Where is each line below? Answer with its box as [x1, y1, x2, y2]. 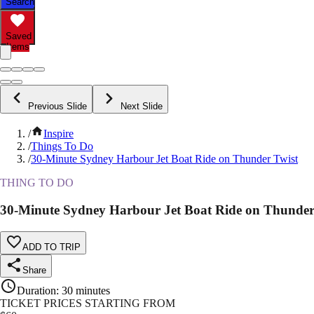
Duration [17, 284, 56, 296]
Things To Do [31, 140, 93, 153]
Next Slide [121, 101, 163, 112]
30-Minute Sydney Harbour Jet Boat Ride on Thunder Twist [31, 153, 298, 165]
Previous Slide [28, 101, 87, 112]
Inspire [43, 128, 74, 140]
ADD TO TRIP [22, 241, 81, 252]
